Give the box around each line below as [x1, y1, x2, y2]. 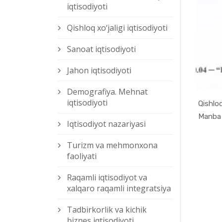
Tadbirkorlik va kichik [67, 204, 147, 216]
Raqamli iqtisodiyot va [67, 172, 147, 183]
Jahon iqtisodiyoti [67, 65, 131, 76]
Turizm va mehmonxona [67, 140, 158, 151]
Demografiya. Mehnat [67, 86, 148, 98]
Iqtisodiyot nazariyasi [67, 118, 146, 130]
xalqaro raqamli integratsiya [67, 183, 171, 194]
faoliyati [67, 151, 97, 162]
